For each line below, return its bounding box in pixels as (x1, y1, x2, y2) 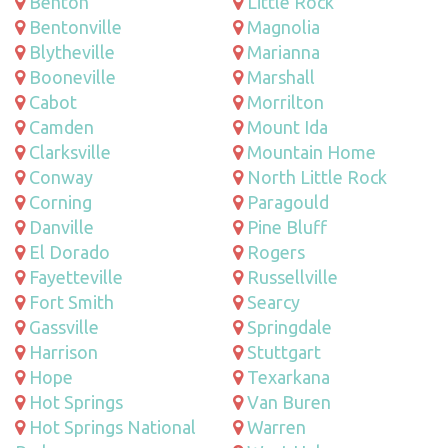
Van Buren (247, 391, 331, 412)
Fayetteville (29, 266, 123, 287)
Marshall (247, 66, 315, 87)
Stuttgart (247, 341, 321, 362)
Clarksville (29, 141, 111, 162)
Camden (29, 116, 94, 137)
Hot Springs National (29, 416, 196, 437)
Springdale (247, 316, 332, 337)
